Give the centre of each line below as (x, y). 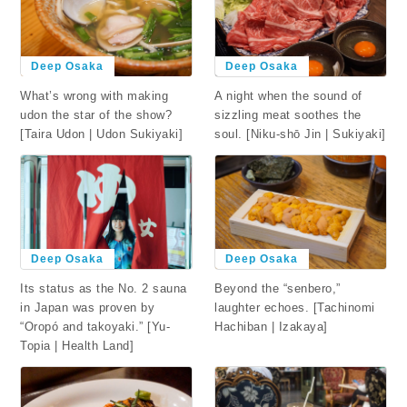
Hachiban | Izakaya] (271, 326)
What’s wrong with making (94, 95)
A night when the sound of (288, 96)
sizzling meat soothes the (288, 115)
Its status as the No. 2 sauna (104, 289)
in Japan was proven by (88, 308)
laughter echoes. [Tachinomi (295, 307)
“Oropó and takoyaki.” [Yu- (95, 327)
